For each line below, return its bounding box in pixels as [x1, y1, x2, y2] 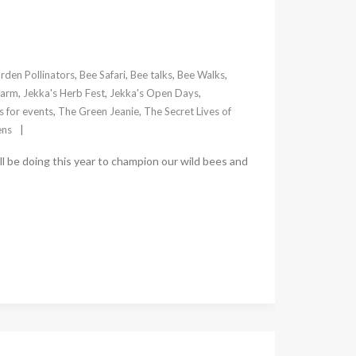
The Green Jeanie [57, 105, 139, 118]
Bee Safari [79, 68, 126, 82]
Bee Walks [176, 68, 225, 82]
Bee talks [130, 68, 172, 82]
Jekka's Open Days [109, 87, 199, 100]
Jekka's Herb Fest [22, 87, 105, 100]
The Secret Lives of [143, 105, 231, 118]
